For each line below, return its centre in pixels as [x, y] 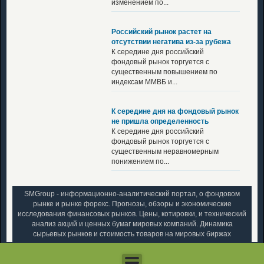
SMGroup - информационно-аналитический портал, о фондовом [132, 194]
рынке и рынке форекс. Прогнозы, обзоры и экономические [132, 204]
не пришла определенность [160, 121]
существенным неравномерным [165, 151]
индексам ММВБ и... [144, 82]
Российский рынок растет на [161, 32]
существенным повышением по [164, 72]
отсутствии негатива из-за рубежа [171, 42]
